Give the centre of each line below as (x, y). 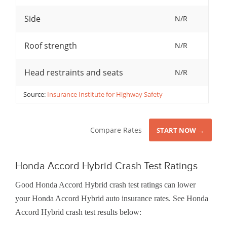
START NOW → (180, 130)
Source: (35, 94)
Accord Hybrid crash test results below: (78, 212)
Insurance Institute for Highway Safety (105, 94)
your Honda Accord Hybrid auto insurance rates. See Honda (112, 199)
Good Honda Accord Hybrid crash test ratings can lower (105, 185)
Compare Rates (116, 130)
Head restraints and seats (73, 73)
